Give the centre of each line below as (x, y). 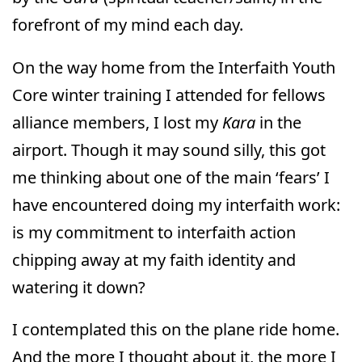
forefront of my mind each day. (128, 25)
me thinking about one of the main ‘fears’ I (171, 177)
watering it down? (79, 287)
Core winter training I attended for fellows (169, 95)
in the (278, 122)
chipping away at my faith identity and (154, 259)
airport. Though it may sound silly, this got (169, 149)
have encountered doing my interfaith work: (176, 204)
